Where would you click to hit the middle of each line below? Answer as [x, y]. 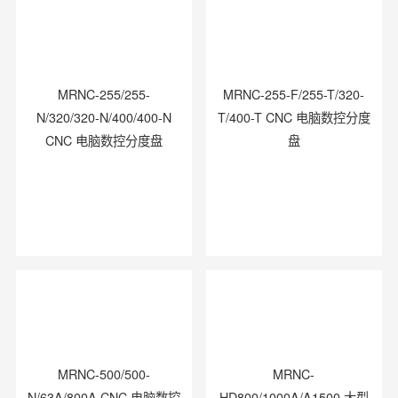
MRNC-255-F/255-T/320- [294, 95]
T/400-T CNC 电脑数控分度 [294, 118]
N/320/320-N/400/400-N [103, 118]
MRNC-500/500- [103, 374]
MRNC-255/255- [103, 95]
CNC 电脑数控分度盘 [103, 141]
